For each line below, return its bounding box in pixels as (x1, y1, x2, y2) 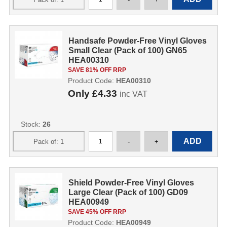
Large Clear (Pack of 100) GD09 (68, 188, 188, 197)
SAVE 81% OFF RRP (67, 66, 126, 73)
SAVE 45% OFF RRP (67, 208, 126, 215)
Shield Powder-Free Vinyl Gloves (68, 178, 195, 187)
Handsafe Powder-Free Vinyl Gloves (68, 36, 207, 45)
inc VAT (119, 90, 147, 98)
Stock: (20, 120, 43, 128)
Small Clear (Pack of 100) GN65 (68, 46, 187, 55)
